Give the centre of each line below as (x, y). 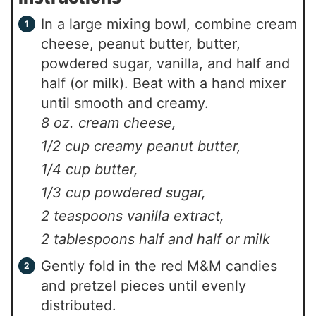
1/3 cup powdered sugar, (124, 193)
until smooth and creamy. (125, 103)
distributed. (79, 306)
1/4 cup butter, (90, 170)
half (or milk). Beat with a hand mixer (164, 84)
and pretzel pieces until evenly (144, 286)
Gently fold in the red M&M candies (159, 266)
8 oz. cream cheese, (109, 123)
